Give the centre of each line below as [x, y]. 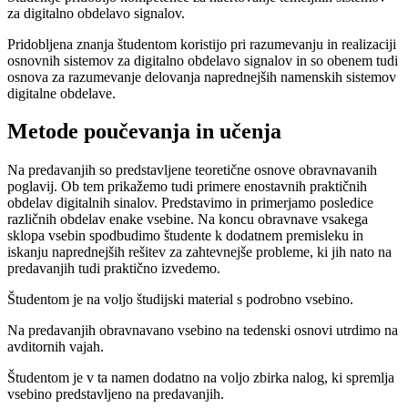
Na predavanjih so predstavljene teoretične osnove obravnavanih [192, 170]
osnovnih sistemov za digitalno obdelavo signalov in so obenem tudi [203, 60]
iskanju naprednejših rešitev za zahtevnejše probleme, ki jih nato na [199, 252]
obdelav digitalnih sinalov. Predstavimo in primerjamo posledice [190, 203]
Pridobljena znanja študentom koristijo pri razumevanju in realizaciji [202, 44]
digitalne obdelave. [61, 93]
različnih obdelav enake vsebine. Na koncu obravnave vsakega [188, 219]
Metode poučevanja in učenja [144, 132]
